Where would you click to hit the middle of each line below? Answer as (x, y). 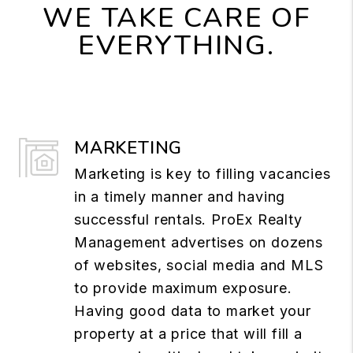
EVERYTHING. (176, 45)
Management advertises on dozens (199, 242)
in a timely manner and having (180, 196)
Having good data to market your (193, 310)
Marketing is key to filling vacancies (203, 173)
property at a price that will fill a (188, 333)
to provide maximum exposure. (183, 288)
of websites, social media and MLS (199, 265)
